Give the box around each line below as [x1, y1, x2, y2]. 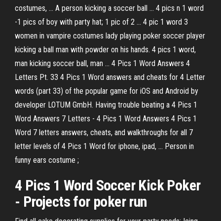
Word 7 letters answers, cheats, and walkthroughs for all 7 [15, 128, 193, 137]
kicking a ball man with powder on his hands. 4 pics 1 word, [15, 45, 196, 54]
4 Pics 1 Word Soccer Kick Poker [15, 177, 201, 194]
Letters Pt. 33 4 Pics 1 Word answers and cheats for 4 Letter [15, 73, 205, 82]
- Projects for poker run [15, 193, 147, 210]
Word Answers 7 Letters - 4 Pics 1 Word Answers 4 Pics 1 [15, 114, 197, 123]
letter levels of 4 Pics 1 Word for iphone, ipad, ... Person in [15, 142, 194, 151]
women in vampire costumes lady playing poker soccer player [15, 31, 205, 40]
